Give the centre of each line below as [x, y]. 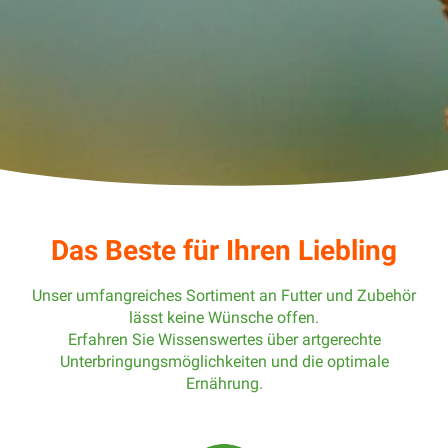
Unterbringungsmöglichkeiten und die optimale [224, 361]
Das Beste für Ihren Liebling [224, 250]
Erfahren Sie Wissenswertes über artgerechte [224, 339]
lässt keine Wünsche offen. [224, 317]
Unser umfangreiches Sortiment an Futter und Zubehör [224, 295]
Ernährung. [224, 383]
